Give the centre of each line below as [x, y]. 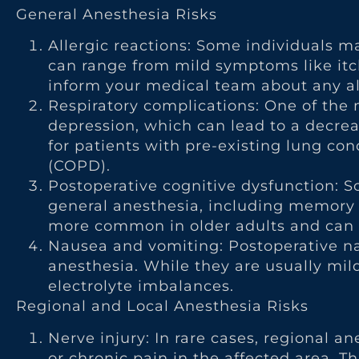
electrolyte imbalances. [141, 286]
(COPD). [79, 166]
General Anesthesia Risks [117, 14]
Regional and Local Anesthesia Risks [162, 307]
